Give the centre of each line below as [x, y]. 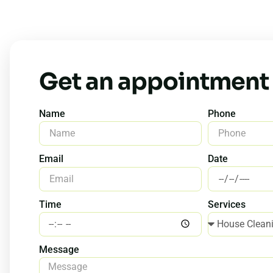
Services [227, 205]
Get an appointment [154, 81]
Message [59, 250]
